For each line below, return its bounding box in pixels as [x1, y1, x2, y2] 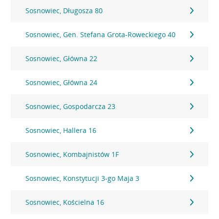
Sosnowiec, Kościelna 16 [25, 197, 105, 207]
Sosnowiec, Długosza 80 [25, 6, 103, 15]
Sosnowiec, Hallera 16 [25, 126, 97, 135]
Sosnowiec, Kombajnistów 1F [25, 150, 119, 159]
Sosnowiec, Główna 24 [25, 78, 98, 87]
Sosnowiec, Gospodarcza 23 [25, 102, 116, 111]
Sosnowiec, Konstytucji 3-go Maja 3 [25, 174, 140, 183]
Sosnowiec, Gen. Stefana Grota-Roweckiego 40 [25, 30, 176, 39]
